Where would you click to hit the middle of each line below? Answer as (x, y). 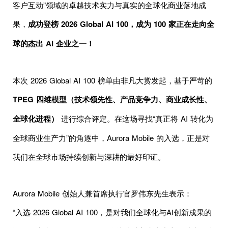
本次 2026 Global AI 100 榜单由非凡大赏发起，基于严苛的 (112, 80)
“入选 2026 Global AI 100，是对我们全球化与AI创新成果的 (112, 212)
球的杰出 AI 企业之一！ (53, 43)
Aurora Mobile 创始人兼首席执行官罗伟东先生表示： (102, 193)
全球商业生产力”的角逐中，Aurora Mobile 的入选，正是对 (111, 137)
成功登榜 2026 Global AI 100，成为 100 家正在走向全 (121, 24)
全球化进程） (36, 118)
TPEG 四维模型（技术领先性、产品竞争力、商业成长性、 (112, 99)
